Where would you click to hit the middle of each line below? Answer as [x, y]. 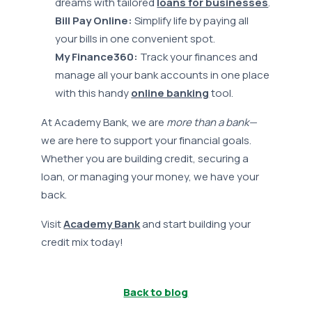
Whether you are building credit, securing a [145, 159]
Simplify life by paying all [191, 21]
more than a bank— [212, 123]
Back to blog [156, 292]
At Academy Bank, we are [104, 123]
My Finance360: [97, 57]
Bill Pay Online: [94, 21]
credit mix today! [83, 242]
